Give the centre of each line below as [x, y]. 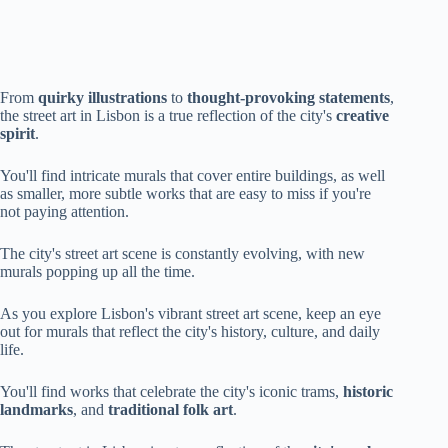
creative [362, 115]
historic [368, 391]
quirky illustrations [102, 97]
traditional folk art [170, 409]
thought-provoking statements [288, 97]
